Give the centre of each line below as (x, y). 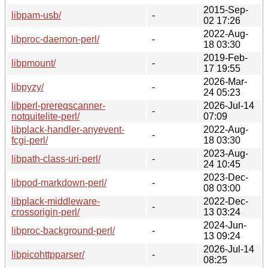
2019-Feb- (226, 57)
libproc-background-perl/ (63, 230)
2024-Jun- (225, 225)
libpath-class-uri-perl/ (56, 159)
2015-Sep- (226, 10)
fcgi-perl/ (30, 140)
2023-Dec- (226, 177)
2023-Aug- (226, 153)
